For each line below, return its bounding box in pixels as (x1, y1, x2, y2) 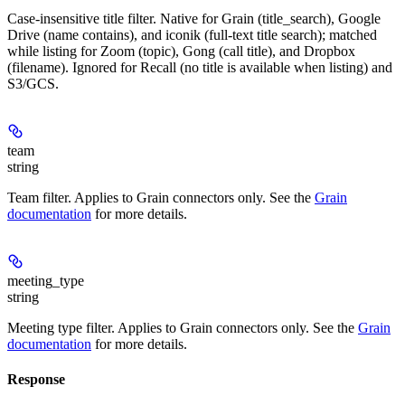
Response (7, 372, 65, 388)
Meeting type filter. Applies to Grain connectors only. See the (7, 319, 358, 335)
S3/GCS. (7, 75, 59, 91)
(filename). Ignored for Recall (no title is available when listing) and (7, 59, 392, 75)
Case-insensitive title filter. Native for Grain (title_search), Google (7, 10, 381, 26)
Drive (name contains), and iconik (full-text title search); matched (7, 26, 377, 42)
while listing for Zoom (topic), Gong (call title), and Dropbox (7, 42, 355, 59)
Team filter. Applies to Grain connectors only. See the (7, 189, 315, 205)
